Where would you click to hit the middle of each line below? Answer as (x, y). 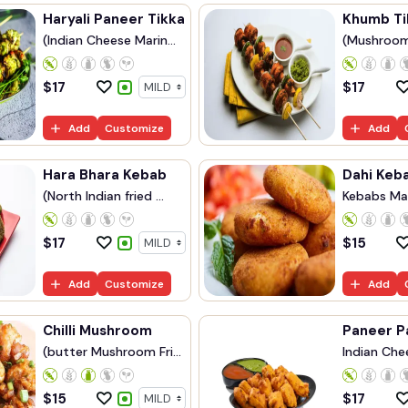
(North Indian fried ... (103, 196)
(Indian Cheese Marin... (109, 40)
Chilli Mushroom (97, 331)
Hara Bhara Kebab (105, 175)
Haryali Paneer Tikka (114, 19)
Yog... (358, 215)
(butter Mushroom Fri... (112, 352)
